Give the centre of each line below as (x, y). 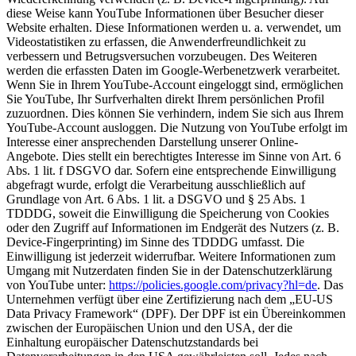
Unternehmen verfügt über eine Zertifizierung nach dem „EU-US (170, 300)
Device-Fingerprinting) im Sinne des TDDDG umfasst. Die (155, 242)
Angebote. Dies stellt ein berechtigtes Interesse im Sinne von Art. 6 (174, 157)
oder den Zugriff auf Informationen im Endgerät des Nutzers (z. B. (173, 228)
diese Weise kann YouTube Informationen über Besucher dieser (165, 14)
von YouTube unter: (58, 285)
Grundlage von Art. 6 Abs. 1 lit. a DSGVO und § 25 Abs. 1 (156, 199)
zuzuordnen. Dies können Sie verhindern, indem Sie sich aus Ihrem (175, 114)
